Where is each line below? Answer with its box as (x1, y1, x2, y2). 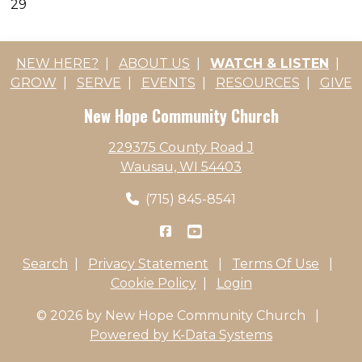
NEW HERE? (16, 56, 99, 71)
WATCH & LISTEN (210, 56, 329, 71)
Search (23, 256, 68, 271)
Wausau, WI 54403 (120, 159, 242, 175)
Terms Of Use (232, 256, 319, 271)
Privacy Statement (88, 256, 208, 271)
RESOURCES (215, 75, 300, 90)
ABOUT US (119, 56, 190, 71)
